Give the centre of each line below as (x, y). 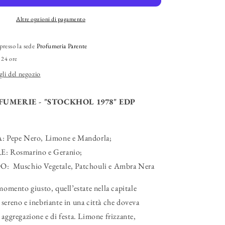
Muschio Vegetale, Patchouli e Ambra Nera (83, 166)
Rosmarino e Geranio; (47, 152)
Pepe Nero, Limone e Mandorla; (59, 138)
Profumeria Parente (62, 46)
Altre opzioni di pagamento (51, 19)
